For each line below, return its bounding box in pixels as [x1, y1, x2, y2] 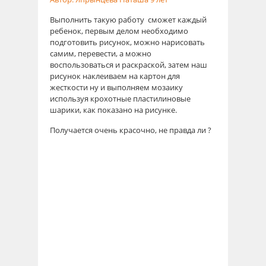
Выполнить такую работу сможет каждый [50, 14, 207, 25]
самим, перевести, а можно [50, 47, 151, 59]
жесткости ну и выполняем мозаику [50, 81, 183, 93]
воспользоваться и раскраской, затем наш [50, 59, 207, 70]
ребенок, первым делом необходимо [50, 25, 188, 36]
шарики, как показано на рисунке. [50, 104, 177, 115]
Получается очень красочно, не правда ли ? [50, 124, 211, 135]
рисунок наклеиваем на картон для [50, 70, 180, 81]
